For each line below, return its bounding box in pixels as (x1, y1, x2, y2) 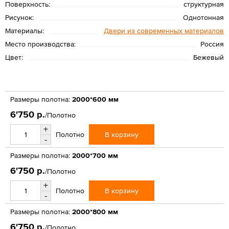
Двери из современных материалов (104, 26, 224, 35)
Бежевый (193, 53, 224, 61)
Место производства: (5, 39, 76, 48)
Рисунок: (5, 13, 34, 21)
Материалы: (5, 26, 44, 35)
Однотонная (183, 13, 224, 21)
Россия (200, 39, 224, 48)
